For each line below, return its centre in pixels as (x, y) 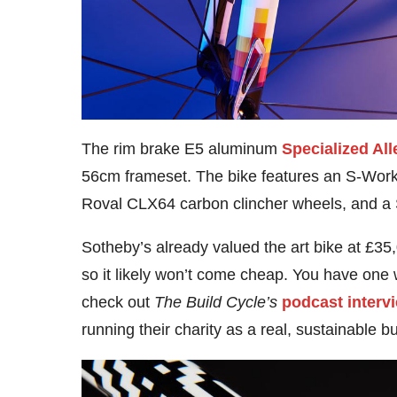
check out (118, 302)
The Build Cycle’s (216, 302)
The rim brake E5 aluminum (182, 148)
